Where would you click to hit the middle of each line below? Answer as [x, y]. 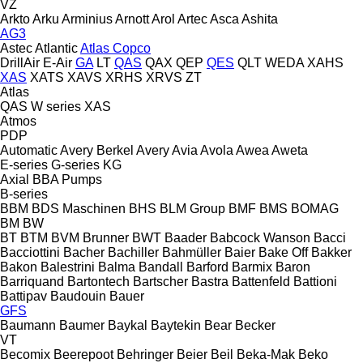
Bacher [84, 252]
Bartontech [98, 281]
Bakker [331, 252]
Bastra [210, 281]
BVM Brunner [90, 237]
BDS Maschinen [79, 208]
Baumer [82, 325]
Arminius [87, 19]
